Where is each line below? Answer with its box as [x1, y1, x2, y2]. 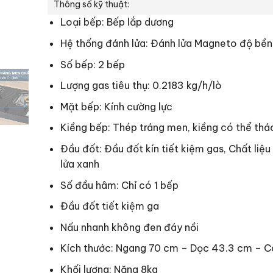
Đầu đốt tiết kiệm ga [60, 200, 159, 213]
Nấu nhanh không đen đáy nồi [60, 221, 199, 233]
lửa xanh [60, 157, 99, 170]
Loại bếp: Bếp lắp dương [60, 16, 174, 29]
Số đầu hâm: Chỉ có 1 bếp [60, 179, 179, 191]
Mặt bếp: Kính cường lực [60, 100, 172, 113]
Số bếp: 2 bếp [60, 58, 125, 71]
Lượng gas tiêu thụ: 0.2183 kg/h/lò [60, 79, 222, 92]
